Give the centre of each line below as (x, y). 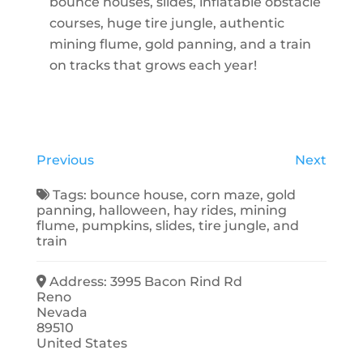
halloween (132, 210)
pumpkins (115, 225)
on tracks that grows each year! (153, 65)
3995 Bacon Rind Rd (177, 281)
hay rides (203, 210)
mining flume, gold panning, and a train (180, 44)
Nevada (62, 312)
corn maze (226, 194)
